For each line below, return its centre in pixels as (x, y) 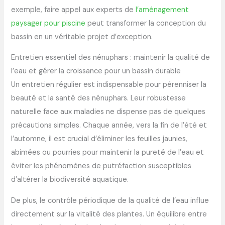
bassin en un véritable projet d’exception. (82, 37)
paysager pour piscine (48, 23)
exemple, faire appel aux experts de (74, 10)
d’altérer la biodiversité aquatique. (70, 180)
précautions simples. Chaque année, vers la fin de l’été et (109, 126)
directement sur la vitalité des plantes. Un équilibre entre (109, 214)
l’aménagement (162, 10)
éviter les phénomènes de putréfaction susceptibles (101, 166)
